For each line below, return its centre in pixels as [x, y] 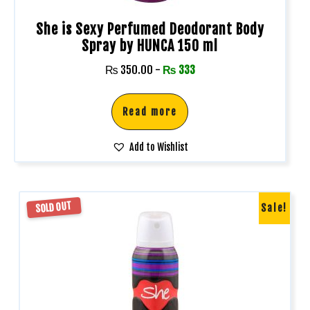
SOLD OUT [54, 208]
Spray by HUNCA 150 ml [150, 46]
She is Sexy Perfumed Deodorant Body [150, 29]
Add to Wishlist [158, 147]
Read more [150, 111]
